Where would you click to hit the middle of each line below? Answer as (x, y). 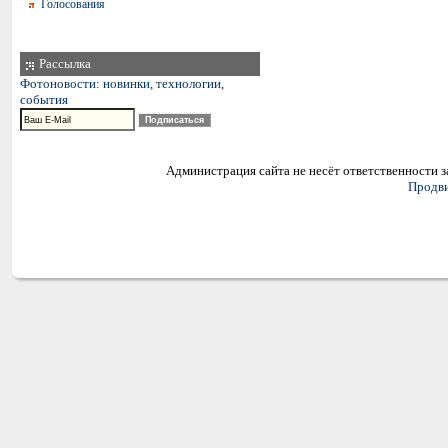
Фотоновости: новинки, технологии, (122, 83)
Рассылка (63, 63)
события (44, 99)
